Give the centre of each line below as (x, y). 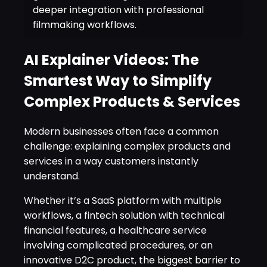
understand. (52, 176)
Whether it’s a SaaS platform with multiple (123, 201)
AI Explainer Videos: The (111, 60)
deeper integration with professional (118, 10)
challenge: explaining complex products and (127, 147)
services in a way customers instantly (111, 162)
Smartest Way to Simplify (118, 81)
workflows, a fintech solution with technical (124, 216)
